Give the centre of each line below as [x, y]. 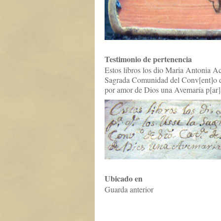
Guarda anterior [129, 189]
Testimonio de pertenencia [148, 59]
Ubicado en [124, 179]
